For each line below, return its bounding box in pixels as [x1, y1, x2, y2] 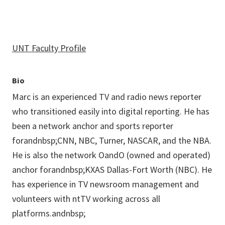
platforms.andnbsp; [12, 207, 85, 219]
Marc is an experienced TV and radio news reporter [12, 91, 201, 103]
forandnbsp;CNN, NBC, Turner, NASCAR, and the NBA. [12, 135, 211, 147]
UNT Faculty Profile [12, 42, 86, 54]
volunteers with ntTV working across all [12, 193, 160, 205]
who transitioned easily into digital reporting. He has [12, 105, 209, 118]
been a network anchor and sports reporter [12, 120, 173, 132]
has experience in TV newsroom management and [12, 178, 199, 190]
